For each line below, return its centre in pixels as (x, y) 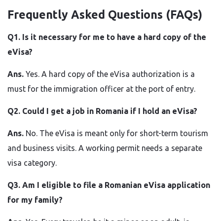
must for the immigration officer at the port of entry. (101, 89)
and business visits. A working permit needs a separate (105, 148)
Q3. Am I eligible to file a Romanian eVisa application (109, 185)
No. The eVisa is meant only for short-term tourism (117, 133)
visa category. (32, 163)
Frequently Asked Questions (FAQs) (105, 15)
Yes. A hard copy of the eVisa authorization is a (110, 74)
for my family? (35, 200)
